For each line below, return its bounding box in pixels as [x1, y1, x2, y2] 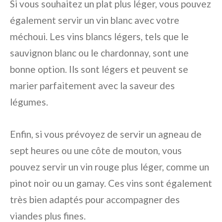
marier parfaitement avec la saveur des [10, 80, 175, 91]
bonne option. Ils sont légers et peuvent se [10, 63, 188, 75]
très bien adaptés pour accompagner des [10, 194, 180, 205]
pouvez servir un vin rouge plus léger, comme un [10, 161, 209, 172]
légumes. [10, 96, 48, 108]
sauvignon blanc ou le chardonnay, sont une [10, 47, 189, 58]
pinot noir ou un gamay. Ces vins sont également [10, 177, 212, 189]
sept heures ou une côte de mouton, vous [10, 145, 182, 156]
